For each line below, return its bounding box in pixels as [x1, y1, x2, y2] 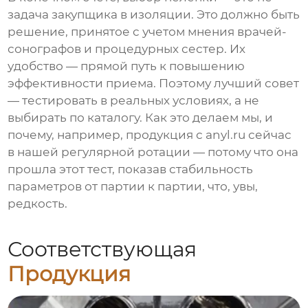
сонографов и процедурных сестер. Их [8, 42, 246, 56]
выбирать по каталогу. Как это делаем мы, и [8, 111, 274, 125]
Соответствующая [8, 236, 197, 262]
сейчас [245, 128, 292, 142]
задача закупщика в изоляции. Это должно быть [8, 8, 300, 22]
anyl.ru [206, 128, 246, 142]
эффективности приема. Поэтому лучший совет [8, 76, 300, 91]
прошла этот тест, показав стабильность [8, 162, 254, 177]
